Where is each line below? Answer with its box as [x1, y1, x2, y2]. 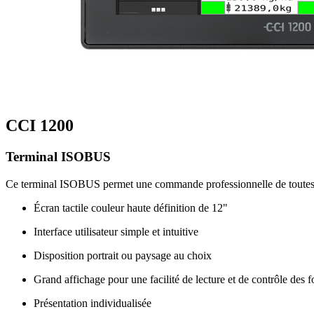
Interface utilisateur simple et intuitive [34, 225, 198, 238]
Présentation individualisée [34, 296, 151, 309]
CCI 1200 [6, 116, 74, 135]
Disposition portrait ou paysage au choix [34, 249, 212, 261]
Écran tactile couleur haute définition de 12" [34, 201, 228, 214]
